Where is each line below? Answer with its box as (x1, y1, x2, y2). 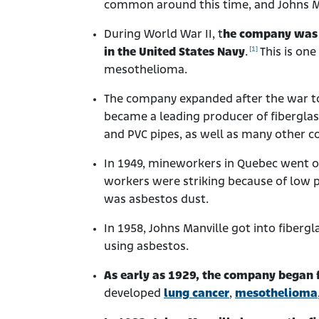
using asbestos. (104, 241, 189, 253)
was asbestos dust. (104, 194, 209, 206)
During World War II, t (104, 28, 223, 41)
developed (104, 288, 164, 300)
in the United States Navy (104, 46, 245, 59)
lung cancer (164, 288, 229, 300)
